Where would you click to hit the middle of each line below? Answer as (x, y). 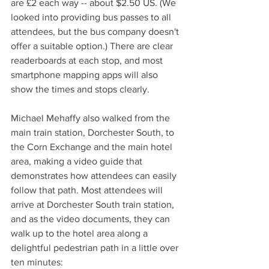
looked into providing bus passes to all (92, 17)
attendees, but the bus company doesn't (96, 32)
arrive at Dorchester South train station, (94, 205)
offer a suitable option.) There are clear (93, 46)
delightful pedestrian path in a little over (96, 248)
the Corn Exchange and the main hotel (93, 147)
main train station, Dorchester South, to (94, 133)
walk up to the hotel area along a (80, 234)
